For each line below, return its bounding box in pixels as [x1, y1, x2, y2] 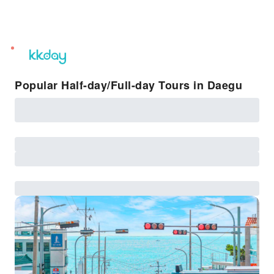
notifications [10, 61, 61, 73]
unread [10, 46, 40, 59]
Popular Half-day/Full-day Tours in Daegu [15, 77, 242, 93]
